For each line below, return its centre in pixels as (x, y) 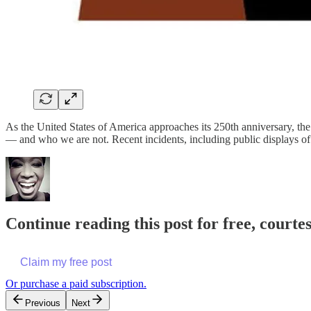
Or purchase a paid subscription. (76, 284)
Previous (43, 303)
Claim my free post (66, 262)
